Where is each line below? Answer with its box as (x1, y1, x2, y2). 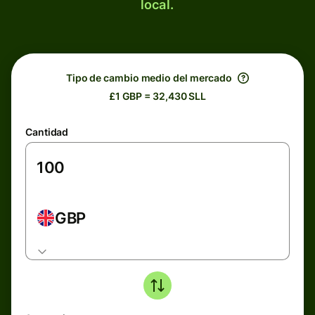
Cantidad (25, 126, 69, 138)
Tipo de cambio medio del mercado (65, 72, 233, 84)
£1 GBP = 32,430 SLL (108, 90, 207, 102)
